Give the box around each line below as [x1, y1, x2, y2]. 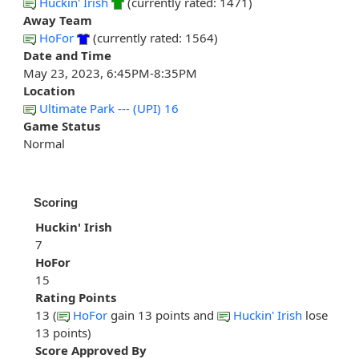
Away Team [23, 12, 92, 29]
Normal [23, 135, 65, 152]
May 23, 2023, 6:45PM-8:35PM [23, 65, 197, 82]
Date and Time [23, 47, 111, 64]
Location [23, 83, 75, 99]
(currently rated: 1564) [90, 30, 218, 46]
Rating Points [35, 289, 116, 306]
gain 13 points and [107, 307, 217, 324]
